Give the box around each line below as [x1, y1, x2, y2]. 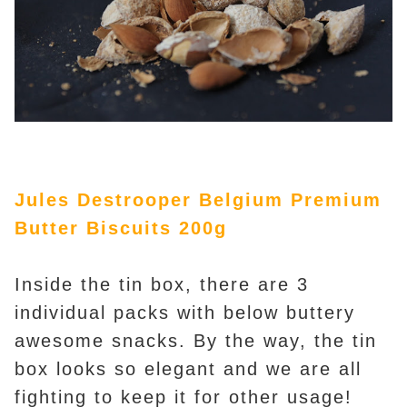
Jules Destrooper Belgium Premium [15, 189, 382, 210]
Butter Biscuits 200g [15, 217, 227, 238]
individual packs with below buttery [15, 302, 355, 323]
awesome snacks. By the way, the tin [15, 330, 377, 351]
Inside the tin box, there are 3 [15, 273, 309, 294]
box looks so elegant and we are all [15, 358, 362, 379]
